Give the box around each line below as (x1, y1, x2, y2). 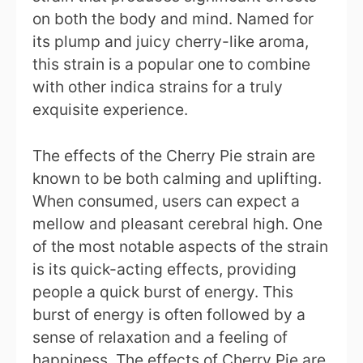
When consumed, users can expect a (32, 190, 300, 211)
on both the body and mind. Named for (32, 8, 314, 28)
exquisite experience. (32, 99, 188, 119)
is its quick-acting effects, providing (32, 258, 297, 279)
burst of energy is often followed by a (32, 304, 305, 324)
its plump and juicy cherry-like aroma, (32, 31, 309, 51)
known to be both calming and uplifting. (32, 168, 322, 188)
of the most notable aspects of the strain (32, 236, 328, 256)
